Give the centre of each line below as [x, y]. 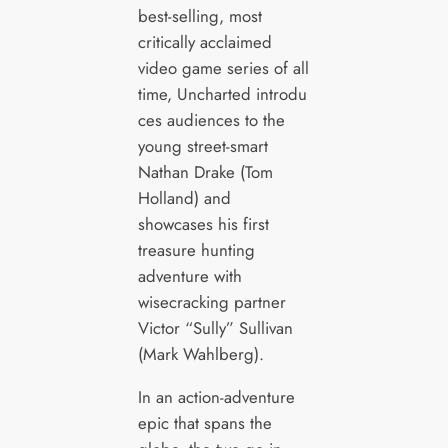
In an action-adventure [216, 397]
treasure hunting [196, 250]
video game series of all [223, 68]
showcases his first [203, 224]
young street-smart [202, 146]
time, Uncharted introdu [222, 94]
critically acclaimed [204, 42]
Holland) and [184, 198]
